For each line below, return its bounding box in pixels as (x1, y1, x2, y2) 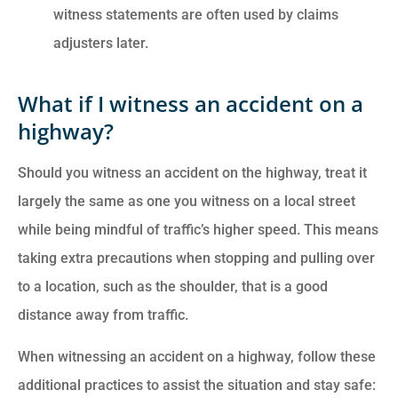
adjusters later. (53, 35, 148, 52)
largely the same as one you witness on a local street (18, 193, 355, 211)
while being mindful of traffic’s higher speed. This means (18, 221, 378, 239)
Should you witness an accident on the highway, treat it (18, 164, 367, 182)
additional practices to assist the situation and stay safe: (18, 376, 376, 394)
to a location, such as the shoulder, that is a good (18, 278, 328, 296)
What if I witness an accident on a (18, 89, 363, 119)
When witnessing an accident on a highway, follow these (18, 347, 376, 365)
